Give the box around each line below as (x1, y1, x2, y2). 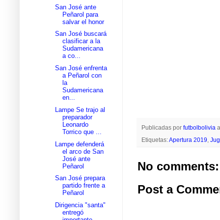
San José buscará (55, 30, 107, 38)
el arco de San (62, 147, 104, 155)
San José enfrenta (55, 64, 108, 72)
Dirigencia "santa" (55, 201, 106, 209)
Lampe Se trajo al (55, 106, 106, 113)
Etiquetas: (141, 136, 169, 143)
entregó (62, 209, 84, 217)
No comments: (137, 159, 219, 173)
